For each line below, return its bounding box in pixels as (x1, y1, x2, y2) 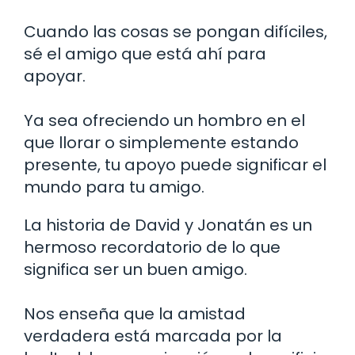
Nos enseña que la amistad (24, 302, 246, 325)
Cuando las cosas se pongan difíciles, (24, 20, 327, 43)
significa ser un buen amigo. (24, 258, 247, 281)
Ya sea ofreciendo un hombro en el (24, 109, 305, 132)
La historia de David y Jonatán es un (24, 213, 312, 236)
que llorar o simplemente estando (24, 131, 299, 154)
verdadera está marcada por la (24, 324, 282, 347)
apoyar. (24, 64, 86, 87)
